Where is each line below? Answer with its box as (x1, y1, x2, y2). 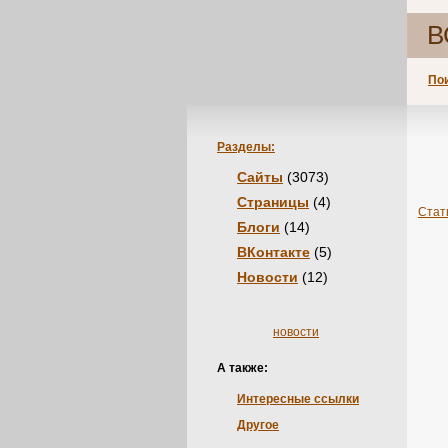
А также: (217, 361, 268, 375)
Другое (237, 418, 279, 432)
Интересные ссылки (237, 392, 359, 406)
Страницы (237, 194, 309, 210)
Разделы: (217, 140, 275, 154)
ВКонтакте (237, 244, 310, 260)
